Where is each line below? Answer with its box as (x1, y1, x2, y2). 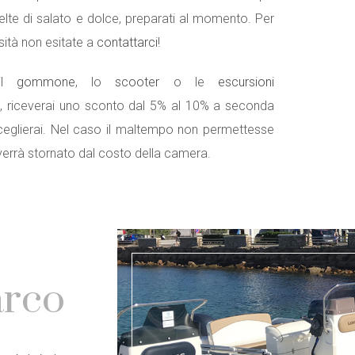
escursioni (218, 74, 275, 90)
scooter (115, 74, 160, 90)
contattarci (97, 35, 158, 50)
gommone (16, 74, 75, 90)
